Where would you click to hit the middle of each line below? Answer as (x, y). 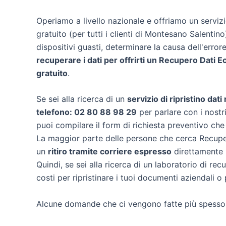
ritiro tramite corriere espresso (110, 152)
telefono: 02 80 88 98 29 (87, 112)
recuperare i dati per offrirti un (98, 60)
